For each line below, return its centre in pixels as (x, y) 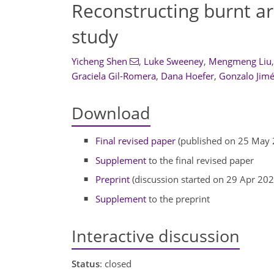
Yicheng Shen (99, 61)
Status (86, 264)
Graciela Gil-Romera (114, 76)
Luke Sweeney (173, 61)
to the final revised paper (200, 160)
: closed (116, 264)
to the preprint (178, 198)
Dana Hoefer (187, 76)
